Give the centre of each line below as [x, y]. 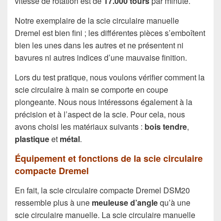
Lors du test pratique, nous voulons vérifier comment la [110, 77]
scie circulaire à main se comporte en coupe [92, 89]
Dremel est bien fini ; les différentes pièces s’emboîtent [110, 33]
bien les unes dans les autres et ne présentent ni [99, 45]
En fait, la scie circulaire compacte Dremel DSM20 [102, 190]
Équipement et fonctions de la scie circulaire [109, 158]
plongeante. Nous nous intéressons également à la [104, 102]
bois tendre [166, 126]
